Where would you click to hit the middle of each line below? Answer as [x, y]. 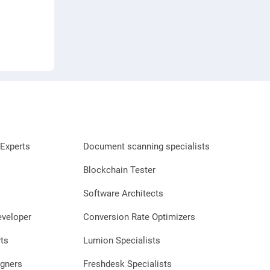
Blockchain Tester [119, 170]
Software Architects [123, 193]
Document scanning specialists [146, 146]
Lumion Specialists [122, 240]
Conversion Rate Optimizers [139, 217]
